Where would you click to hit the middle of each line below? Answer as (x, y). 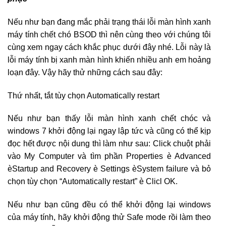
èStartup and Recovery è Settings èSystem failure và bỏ (109, 169)
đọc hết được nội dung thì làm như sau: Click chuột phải (109, 144)
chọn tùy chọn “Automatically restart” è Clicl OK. (93, 182)
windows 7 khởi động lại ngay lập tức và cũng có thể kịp (109, 131)
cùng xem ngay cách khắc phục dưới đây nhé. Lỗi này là (109, 47)
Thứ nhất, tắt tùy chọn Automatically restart (83, 95)
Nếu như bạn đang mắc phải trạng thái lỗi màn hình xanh (109, 22)
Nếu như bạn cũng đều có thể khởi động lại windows (109, 205)
